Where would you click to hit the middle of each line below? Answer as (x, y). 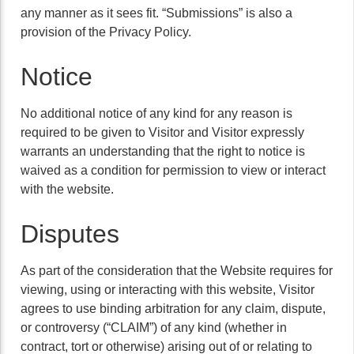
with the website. (67, 189)
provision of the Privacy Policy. (106, 32)
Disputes (70, 234)
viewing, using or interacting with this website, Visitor (168, 290)
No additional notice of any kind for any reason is (156, 113)
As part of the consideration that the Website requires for (177, 271)
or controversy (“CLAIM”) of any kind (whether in (154, 328)
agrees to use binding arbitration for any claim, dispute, (173, 309)
